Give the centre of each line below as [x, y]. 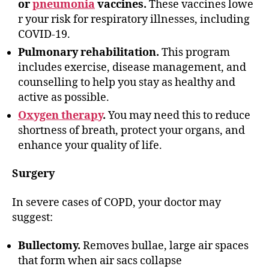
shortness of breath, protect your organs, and [131, 130]
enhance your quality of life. [90, 145]
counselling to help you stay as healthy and [127, 82]
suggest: [32, 217]
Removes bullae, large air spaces [165, 246]
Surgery [33, 174]
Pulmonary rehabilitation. [89, 52]
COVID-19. [44, 34]
